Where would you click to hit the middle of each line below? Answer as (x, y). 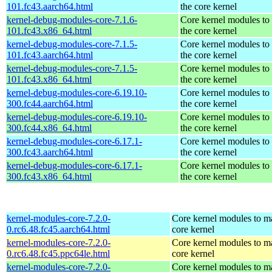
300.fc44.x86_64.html (49, 127)
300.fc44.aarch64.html (50, 103)
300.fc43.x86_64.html (49, 176)
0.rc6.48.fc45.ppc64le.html (58, 253)
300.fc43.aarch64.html (50, 152)
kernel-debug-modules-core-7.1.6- (72, 19)
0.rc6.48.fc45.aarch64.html (58, 229)
